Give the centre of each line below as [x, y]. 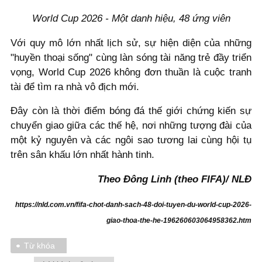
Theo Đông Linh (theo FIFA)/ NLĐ [175, 180]
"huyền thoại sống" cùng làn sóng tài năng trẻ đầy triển [131, 57]
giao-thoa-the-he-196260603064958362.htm [179, 220]
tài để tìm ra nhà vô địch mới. [76, 87]
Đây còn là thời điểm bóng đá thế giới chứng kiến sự [131, 111]
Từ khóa [39, 245]
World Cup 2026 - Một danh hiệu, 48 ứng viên [131, 18]
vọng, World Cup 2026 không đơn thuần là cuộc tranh [131, 72]
